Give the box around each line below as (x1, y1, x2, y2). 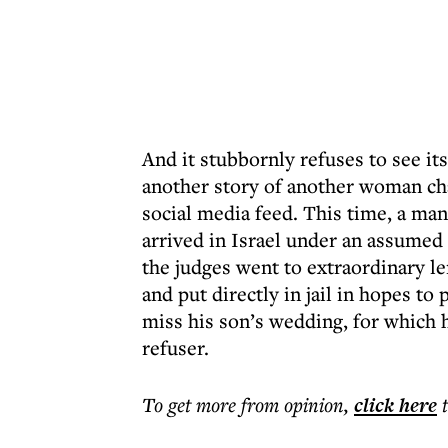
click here (354, 391, 437, 419)
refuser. (142, 334, 209, 361)
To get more (142, 391, 241, 418)
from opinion (241, 391, 344, 418)
